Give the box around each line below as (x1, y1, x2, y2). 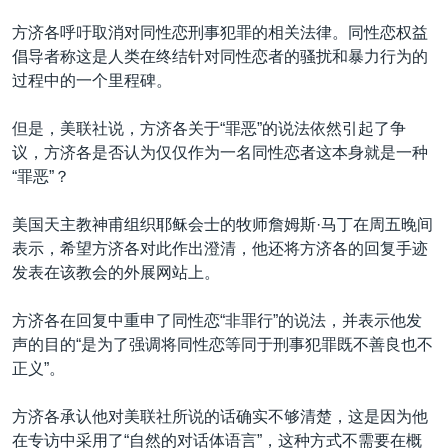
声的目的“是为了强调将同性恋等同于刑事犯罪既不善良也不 (12, 335, 433, 353)
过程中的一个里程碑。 (12, 71, 172, 89)
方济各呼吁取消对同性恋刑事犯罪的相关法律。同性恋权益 (12, 23, 428, 41)
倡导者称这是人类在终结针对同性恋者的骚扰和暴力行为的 (12, 47, 428, 65)
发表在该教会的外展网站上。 (12, 263, 220, 281)
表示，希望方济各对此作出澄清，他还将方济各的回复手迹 (12, 239, 428, 257)
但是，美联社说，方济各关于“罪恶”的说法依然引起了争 (12, 119, 406, 137)
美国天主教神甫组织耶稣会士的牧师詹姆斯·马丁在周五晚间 (12, 215, 433, 233)
